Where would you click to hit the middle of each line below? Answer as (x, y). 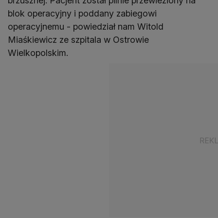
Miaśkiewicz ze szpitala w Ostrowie (78, 40)
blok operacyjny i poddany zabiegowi (82, 14)
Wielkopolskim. (38, 53)
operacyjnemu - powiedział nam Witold (86, 27)
